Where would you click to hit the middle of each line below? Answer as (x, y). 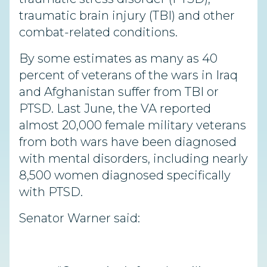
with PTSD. (51, 192)
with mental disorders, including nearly (133, 159)
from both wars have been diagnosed (128, 142)
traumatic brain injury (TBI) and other (127, 16)
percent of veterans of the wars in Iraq (128, 75)
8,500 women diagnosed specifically (125, 176)
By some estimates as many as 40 (118, 59)
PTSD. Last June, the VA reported (115, 109)
